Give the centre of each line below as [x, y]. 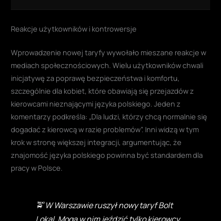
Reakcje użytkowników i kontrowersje [74, 29]
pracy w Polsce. [37, 168]
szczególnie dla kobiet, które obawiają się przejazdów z [103, 91]
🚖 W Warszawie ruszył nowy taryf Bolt [104, 205]
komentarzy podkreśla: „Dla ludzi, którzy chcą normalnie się [109, 117]
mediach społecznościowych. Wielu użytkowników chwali [107, 65]
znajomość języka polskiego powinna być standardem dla [107, 155]
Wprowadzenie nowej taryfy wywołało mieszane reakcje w [109, 53]
